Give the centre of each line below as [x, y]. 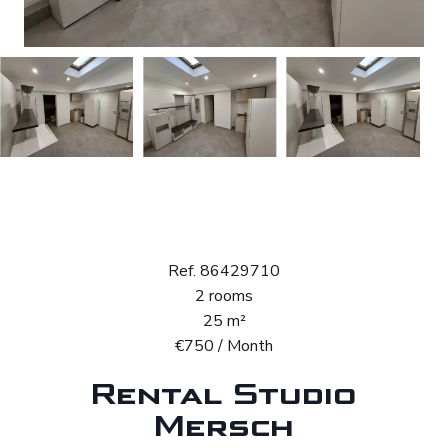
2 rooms [224, 296]
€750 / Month [224, 346]
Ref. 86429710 [224, 271]
